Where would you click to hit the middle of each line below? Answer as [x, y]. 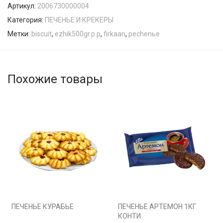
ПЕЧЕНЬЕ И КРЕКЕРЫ [79, 20]
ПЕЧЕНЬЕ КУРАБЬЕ [43, 207]
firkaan [114, 34]
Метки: [19, 34]
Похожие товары [55, 79]
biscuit [42, 34]
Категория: [26, 20]
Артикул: [22, 6]
